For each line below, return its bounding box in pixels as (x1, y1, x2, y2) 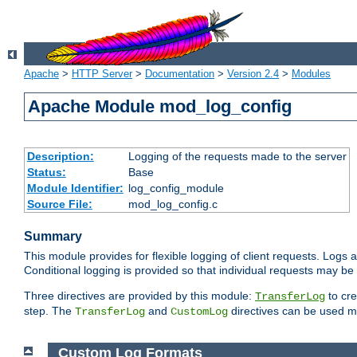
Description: (26, 150, 94, 163)
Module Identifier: (26, 182, 124, 195)
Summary (24, 229, 82, 244)
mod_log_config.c (127, 198, 218, 211)
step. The (24, 304, 75, 318)
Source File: (26, 198, 92, 211)
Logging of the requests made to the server (127, 150, 347, 163)
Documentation (145, 68, 214, 80)
